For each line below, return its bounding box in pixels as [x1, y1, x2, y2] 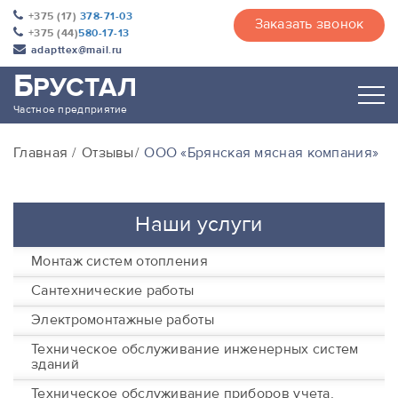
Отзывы [81, 144, 134, 162]
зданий [31, 355, 79, 373]
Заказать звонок [254, 15, 364, 33]
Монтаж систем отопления [31, 252, 208, 270]
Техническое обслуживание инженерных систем [31, 340, 359, 358]
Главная [13, 144, 68, 162]
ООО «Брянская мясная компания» [144, 144, 379, 162]
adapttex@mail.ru [30, 43, 123, 57]
